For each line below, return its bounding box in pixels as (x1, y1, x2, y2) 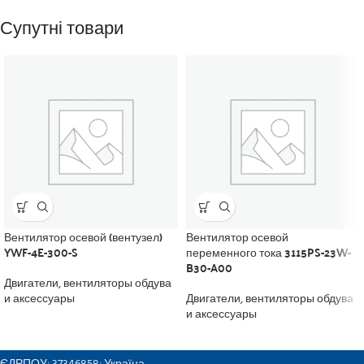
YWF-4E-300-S (4, 241, 78, 263)
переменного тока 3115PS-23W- (186, 241, 351, 263)
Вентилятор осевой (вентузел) (4, 226, 162, 248)
